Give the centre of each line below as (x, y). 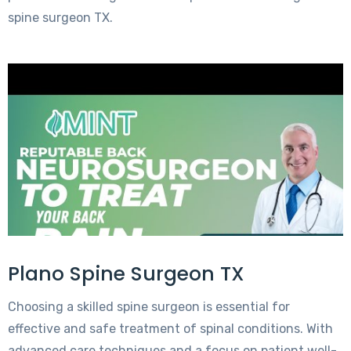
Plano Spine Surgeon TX (126, 274)
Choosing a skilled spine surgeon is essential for (149, 307)
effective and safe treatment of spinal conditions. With (170, 329)
